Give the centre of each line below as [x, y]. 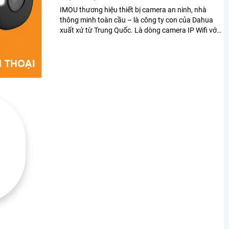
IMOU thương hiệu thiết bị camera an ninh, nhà [133, 10]
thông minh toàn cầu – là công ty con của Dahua [136, 20]
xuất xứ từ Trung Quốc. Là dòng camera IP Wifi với [97, 30]
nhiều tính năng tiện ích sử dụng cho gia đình [130, 41]
